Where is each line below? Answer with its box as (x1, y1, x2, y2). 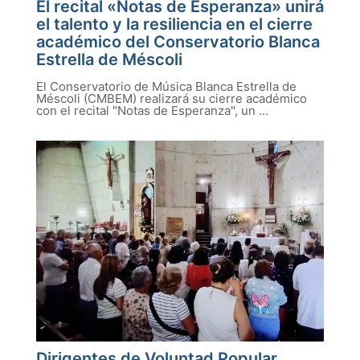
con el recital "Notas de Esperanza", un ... (36, 103, 268, 118)
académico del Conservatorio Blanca (36, 32, 320, 51)
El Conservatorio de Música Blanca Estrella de (36, 79, 297, 94)
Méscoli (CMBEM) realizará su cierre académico (36, 91, 307, 106)
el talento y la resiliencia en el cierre (36, 14, 313, 34)
